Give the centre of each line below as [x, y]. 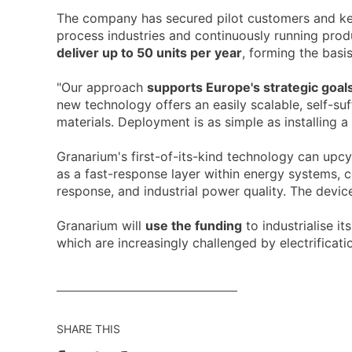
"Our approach [102, 88]
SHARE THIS [88, 329]
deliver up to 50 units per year [149, 53]
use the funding [194, 226]
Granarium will [101, 226]
